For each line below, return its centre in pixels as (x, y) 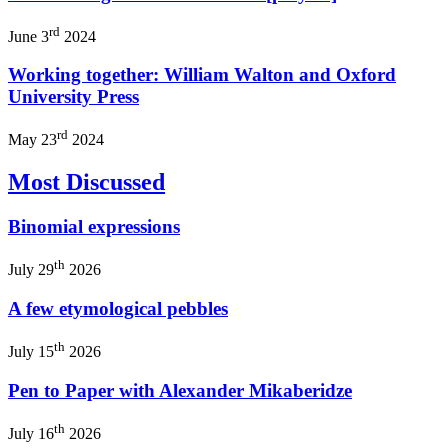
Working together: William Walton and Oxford (202, 75)
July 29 (31, 270)
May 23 (32, 140)
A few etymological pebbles (118, 308)
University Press (73, 97)
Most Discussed (86, 182)
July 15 (31, 351)
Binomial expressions (94, 227)
